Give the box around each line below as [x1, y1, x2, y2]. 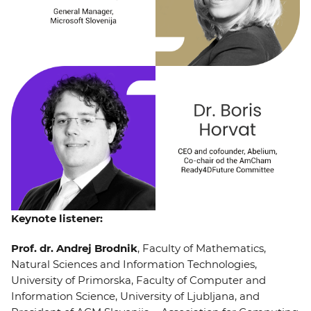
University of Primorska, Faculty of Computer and [11, 274, 266, 287]
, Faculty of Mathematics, [137, 242, 266, 255]
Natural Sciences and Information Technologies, [11, 258, 257, 271]
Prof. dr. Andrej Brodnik [11, 242, 137, 255]
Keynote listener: [11, 212, 103, 225]
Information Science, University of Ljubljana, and [11, 289, 260, 303]
